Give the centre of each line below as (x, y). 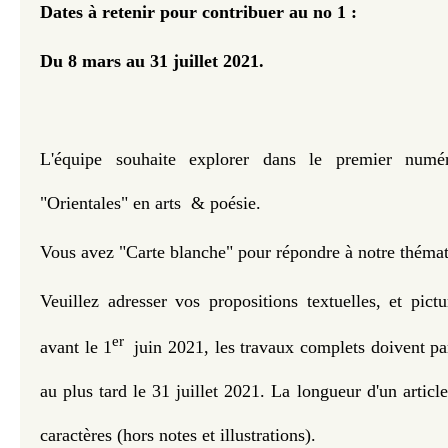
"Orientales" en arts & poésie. (153, 203)
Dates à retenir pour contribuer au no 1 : (198, 12)
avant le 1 (76, 347)
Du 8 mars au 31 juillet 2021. (152, 61)
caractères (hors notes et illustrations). (178, 435)
